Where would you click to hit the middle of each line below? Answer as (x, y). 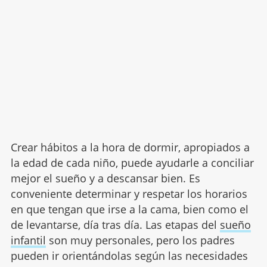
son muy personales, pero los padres (140, 240)
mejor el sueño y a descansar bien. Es (105, 178)
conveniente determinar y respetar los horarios (129, 193)
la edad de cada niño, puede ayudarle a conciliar (132, 162)
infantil (28, 240)
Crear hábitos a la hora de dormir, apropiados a (130, 147)
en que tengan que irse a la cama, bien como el (129, 209)
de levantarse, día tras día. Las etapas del (115, 224)
